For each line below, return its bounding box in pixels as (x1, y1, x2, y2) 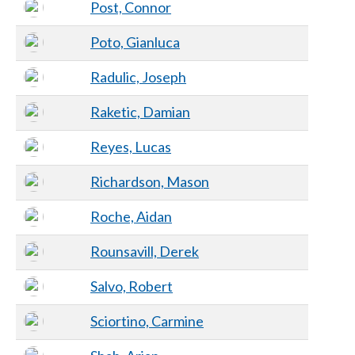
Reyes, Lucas (90, 137, 171, 155)
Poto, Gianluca (90, 32, 180, 51)
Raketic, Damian (90, 102, 190, 120)
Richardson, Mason (90, 172, 209, 190)
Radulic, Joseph (90, 67, 186, 86)
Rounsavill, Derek (90, 242, 199, 260)
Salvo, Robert (90, 277, 173, 295)
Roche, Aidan (90, 207, 172, 225)
